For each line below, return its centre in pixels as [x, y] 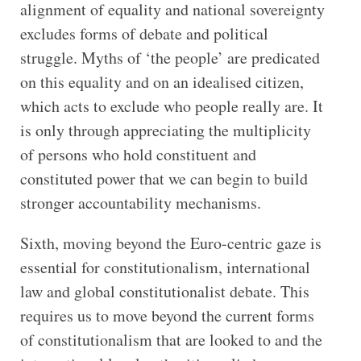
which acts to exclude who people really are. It [171, 106]
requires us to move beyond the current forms [167, 315]
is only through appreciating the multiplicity [165, 130]
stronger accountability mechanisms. [140, 202]
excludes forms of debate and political [144, 33]
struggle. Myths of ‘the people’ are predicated [170, 57]
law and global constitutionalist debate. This [164, 291]
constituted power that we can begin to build [164, 178]
